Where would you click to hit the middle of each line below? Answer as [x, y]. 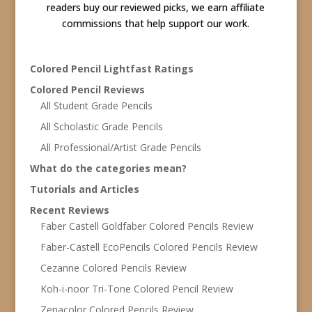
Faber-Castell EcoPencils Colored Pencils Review [149, 247]
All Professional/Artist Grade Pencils [120, 147]
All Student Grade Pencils [96, 105]
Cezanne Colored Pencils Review [113, 267]
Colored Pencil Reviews [87, 89]
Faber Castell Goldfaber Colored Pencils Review [147, 226]
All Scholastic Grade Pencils [101, 126]
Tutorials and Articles [84, 189]
